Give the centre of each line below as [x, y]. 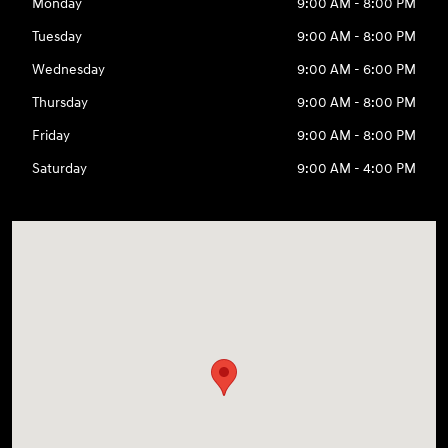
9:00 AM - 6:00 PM [356, 70]
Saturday [60, 169]
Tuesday [57, 37]
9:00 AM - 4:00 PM [356, 169]
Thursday [60, 103]
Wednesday [69, 70]
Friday [51, 136]
